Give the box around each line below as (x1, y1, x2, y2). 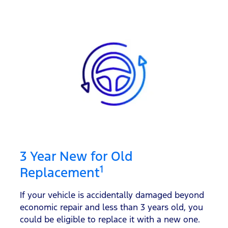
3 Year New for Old (20, 148, 133, 164)
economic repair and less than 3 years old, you (20, 201, 203, 213)
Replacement (20, 164, 100, 181)
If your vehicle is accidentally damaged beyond (20, 189, 204, 201)
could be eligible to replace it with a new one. (20, 213, 200, 225)
